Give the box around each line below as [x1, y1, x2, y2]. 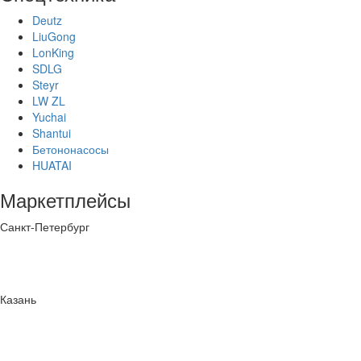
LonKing [32, 44, 74, 61]
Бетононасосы [32, 141, 109, 158]
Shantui [32, 125, 71, 142]
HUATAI [32, 157, 72, 174]
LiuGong [32, 28, 76, 45]
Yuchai [32, 109, 66, 126]
